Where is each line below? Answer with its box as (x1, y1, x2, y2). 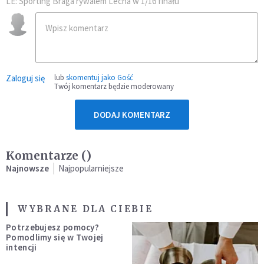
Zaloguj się (6, 72, 45, 84)
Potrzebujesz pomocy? (6, 221, 99, 233)
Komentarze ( (6, 148, 86, 163)
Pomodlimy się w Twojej (6, 231, 104, 243)
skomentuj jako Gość (66, 72, 133, 82)
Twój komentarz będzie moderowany (54, 81, 174, 91)
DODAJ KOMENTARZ (94, 108, 170, 120)
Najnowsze (6, 162, 49, 174)
